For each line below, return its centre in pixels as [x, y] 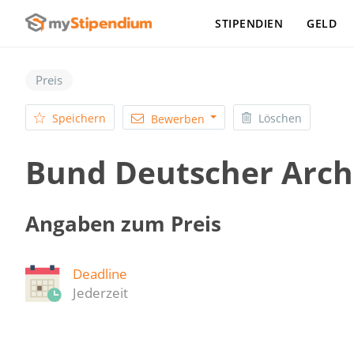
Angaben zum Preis [123, 223]
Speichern [79, 118]
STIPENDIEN [249, 23]
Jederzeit [100, 293]
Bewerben [178, 119]
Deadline [100, 274]
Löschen [280, 118]
